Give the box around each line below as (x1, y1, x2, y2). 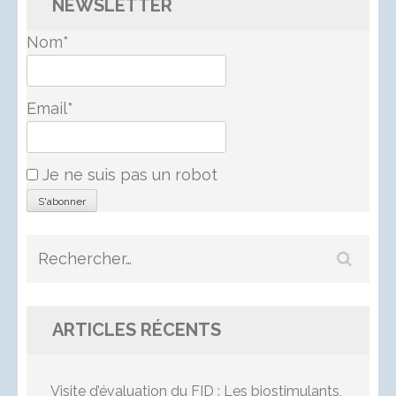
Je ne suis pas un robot (38, 164, 217, 184)
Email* (27, 98, 73, 118)
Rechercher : (34, 245, 131, 264)
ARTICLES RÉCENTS (52, 318, 221, 340)
